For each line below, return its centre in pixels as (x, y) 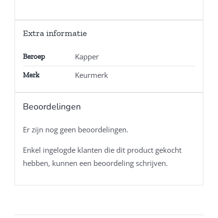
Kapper (87, 57)
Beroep (34, 57)
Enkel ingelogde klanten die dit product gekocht (102, 150)
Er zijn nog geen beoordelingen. (75, 130)
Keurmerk (91, 75)
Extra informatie (54, 33)
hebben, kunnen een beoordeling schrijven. (95, 163)
